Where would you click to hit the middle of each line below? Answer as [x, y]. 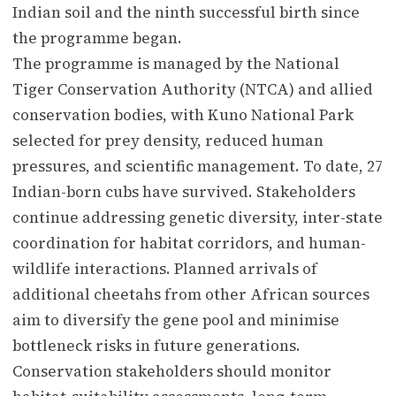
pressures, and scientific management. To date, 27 [198, 166]
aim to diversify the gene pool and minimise [176, 320]
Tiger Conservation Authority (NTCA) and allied [193, 89]
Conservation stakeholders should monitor [172, 371]
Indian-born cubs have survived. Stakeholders [184, 191]
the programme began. [97, 38]
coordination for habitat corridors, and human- [189, 243]
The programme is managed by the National [176, 63]
